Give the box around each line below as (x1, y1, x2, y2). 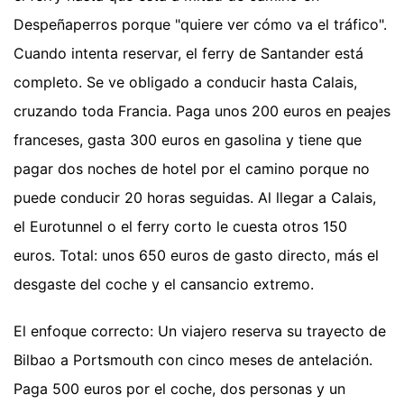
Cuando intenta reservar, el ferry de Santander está (14, 43, 363, 62)
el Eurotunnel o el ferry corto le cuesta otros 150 (14, 216, 347, 235)
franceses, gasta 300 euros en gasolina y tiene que (14, 130, 362, 149)
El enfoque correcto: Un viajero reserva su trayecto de (14, 321, 386, 340)
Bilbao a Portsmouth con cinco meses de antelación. (14, 350, 372, 369)
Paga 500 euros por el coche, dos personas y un (14, 379, 345, 398)
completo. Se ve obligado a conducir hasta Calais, (14, 72, 357, 91)
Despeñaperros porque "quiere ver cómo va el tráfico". (14, 14, 387, 33)
